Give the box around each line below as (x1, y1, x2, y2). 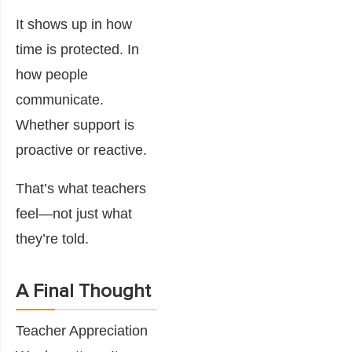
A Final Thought (16, 281, 151, 301)
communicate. (16, 91, 104, 108)
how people (16, 66, 88, 82)
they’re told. (16, 230, 89, 247)
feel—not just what (16, 205, 132, 222)
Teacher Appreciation (16, 322, 148, 339)
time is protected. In (16, 41, 139, 57)
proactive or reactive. (16, 141, 147, 158)
